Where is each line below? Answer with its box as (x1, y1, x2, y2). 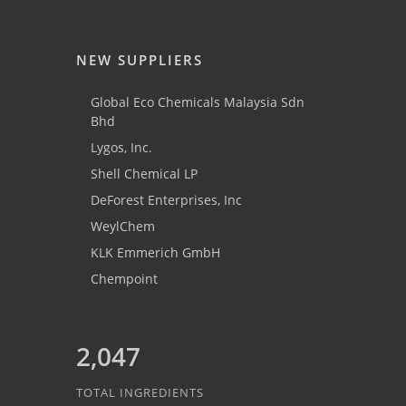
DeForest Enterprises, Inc (91, 191, 242, 209)
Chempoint (91, 270, 158, 288)
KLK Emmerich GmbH (91, 244, 220, 262)
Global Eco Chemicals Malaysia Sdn (91, 93, 304, 111)
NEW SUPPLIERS (76, 51, 203, 70)
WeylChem (91, 217, 155, 236)
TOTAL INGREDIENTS (76, 384, 204, 401)
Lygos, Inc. (91, 139, 152, 157)
